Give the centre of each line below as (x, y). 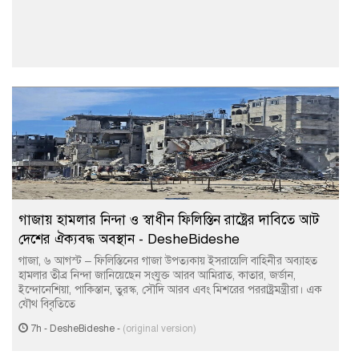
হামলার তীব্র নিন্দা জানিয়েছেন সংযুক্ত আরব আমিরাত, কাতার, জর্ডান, (157, 275)
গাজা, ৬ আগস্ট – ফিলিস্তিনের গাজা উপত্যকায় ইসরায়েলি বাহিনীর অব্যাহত (168, 261)
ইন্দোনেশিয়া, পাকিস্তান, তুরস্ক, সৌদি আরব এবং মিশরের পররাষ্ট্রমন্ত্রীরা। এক (170, 290)
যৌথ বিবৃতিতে (47, 304)
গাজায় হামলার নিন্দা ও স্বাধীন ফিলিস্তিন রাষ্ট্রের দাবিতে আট (169, 220)
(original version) (159, 329)
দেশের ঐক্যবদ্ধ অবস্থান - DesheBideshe (129, 239)
